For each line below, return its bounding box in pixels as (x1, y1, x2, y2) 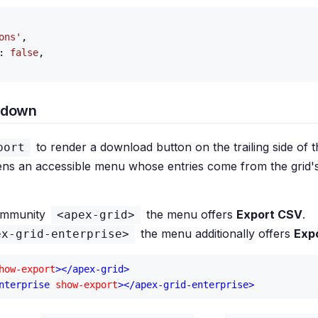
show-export (55, 279, 118, 290)
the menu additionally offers (137, 226, 294, 241)
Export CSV (236, 207, 302, 221)
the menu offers (143, 207, 236, 221)
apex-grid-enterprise (135, 279, 248, 290)
